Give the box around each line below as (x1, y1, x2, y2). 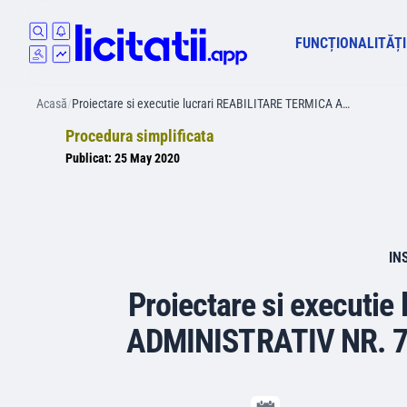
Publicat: (65, 151, 114, 165)
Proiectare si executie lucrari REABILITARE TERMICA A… (72, 96, 350, 111)
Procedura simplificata (65, 126, 213, 145)
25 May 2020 (114, 151, 180, 165)
